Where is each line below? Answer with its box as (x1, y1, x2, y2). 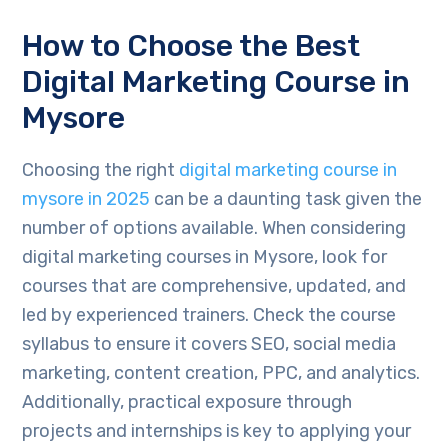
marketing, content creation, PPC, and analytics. (22, 362, 421, 385)
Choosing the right (22, 159, 180, 182)
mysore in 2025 (22, 188, 151, 211)
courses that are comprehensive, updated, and (22, 275, 407, 298)
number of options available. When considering (22, 217, 407, 240)
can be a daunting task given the (150, 188, 423, 211)
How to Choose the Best (22, 28, 361, 65)
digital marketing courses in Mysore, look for (22, 246, 388, 269)
